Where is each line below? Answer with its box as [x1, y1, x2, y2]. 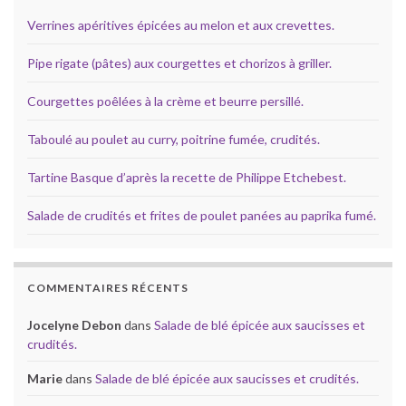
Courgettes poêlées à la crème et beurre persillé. [27, 93, 304, 110]
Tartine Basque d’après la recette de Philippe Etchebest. [27, 169, 346, 186]
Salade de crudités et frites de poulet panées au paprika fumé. [27, 208, 376, 224]
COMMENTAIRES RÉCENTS [27, 281, 188, 295]
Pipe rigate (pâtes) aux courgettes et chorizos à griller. [27, 55, 332, 72]
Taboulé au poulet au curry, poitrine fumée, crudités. [27, 131, 320, 148]
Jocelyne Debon [27, 317, 121, 333]
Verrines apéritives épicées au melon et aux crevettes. [27, 17, 334, 34]
